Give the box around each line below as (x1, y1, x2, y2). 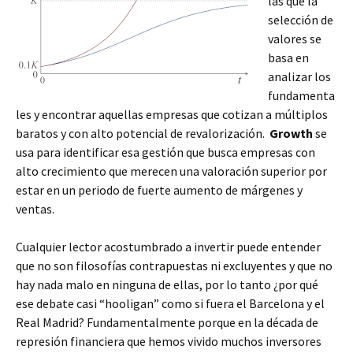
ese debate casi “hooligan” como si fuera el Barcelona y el (16, 295, 325, 311)
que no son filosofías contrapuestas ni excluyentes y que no (16, 258, 333, 273)
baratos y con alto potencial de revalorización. (16, 125, 269, 141)
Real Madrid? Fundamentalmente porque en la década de (16, 314, 318, 330)
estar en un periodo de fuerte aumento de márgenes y (16, 182, 303, 198)
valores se (268, 31, 321, 46)
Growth (269, 125, 315, 141)
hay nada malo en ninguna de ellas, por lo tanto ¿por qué (16, 277, 318, 292)
